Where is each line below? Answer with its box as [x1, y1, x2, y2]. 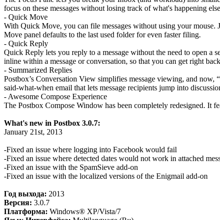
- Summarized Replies [4, 66, 72, 74]
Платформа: [4, 207, 50, 216]
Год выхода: [4, 190, 47, 198]
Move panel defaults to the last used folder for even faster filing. [4, 30, 201, 39]
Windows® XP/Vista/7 [50, 207, 121, 216]
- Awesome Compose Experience [4, 92, 107, 101]
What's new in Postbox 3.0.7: [4, 119, 100, 127]
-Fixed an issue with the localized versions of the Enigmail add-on [4, 172, 208, 180]
